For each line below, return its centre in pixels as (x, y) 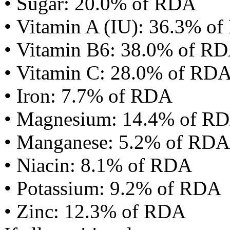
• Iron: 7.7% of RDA (88, 96)
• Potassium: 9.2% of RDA (113, 188)
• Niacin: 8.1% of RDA (98, 165)
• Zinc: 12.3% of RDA (95, 211)
